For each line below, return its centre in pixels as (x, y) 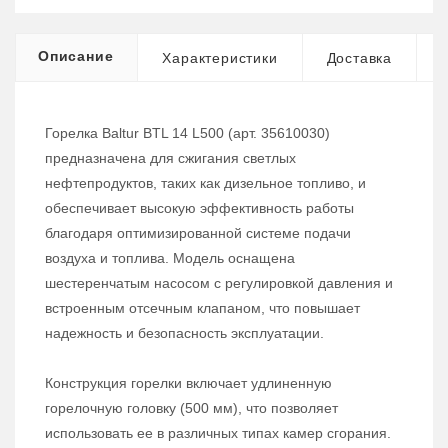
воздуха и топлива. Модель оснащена (170, 258)
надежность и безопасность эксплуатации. (184, 333)
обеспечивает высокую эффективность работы (199, 208)
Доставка (359, 58)
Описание (76, 56)
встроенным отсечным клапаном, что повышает (202, 308)
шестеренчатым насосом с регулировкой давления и (219, 283)
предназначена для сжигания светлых (170, 158)
